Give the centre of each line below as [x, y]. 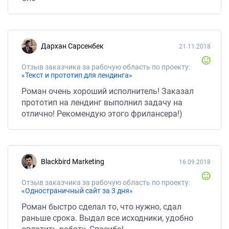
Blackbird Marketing [75, 162]
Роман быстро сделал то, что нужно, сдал [101, 207]
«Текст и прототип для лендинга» [77, 75]
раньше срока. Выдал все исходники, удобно [107, 218]
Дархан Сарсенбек [75, 46]
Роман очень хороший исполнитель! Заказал [108, 91]
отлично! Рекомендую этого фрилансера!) [102, 114]
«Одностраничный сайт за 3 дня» [77, 191]
